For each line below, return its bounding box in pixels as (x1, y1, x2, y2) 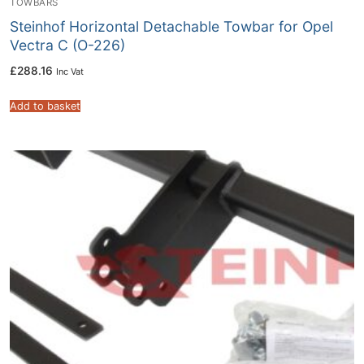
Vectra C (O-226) (10, 36, 125, 54)
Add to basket (10, 100, 80, 113)
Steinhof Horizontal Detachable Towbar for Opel (10, 17, 333, 35)
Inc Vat (56, 66, 84, 78)
